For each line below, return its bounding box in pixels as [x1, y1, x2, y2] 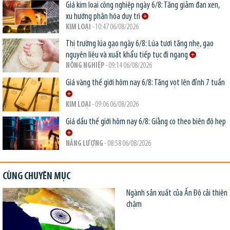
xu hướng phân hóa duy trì [65, 12, 142, 21]
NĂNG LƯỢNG [65, 140, 103, 148]
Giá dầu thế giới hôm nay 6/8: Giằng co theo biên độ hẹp [65, 117, 227, 126]
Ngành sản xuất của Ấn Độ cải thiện [126, 188, 227, 198]
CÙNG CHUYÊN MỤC [3, 171, 70, 182]
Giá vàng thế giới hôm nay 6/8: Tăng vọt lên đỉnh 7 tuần [65, 79, 226, 87]
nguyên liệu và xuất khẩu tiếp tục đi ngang [65, 51, 189, 60]
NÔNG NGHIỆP [65, 62, 104, 70]
